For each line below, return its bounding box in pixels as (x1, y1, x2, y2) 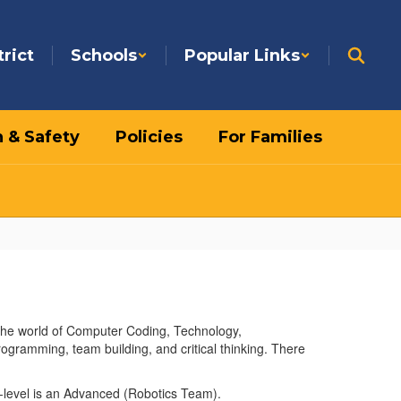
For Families (218, 127, 322, 147)
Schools (71, 45, 137, 65)
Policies (115, 127, 183, 147)
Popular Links (184, 45, 300, 65)
